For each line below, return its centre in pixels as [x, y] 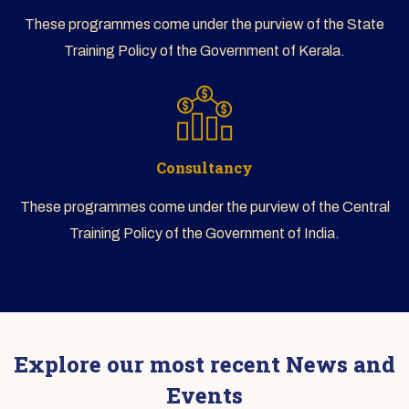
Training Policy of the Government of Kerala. [204, 50]
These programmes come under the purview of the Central [204, 206]
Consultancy [204, 167]
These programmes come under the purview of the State [204, 24]
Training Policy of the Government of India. [204, 233]
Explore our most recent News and [204, 364]
